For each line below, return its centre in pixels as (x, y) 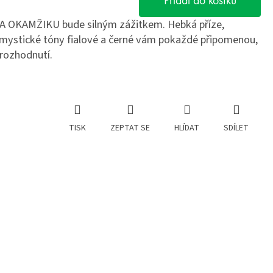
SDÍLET (236, 128)
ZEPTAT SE (130, 128)
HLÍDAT (187, 128)
